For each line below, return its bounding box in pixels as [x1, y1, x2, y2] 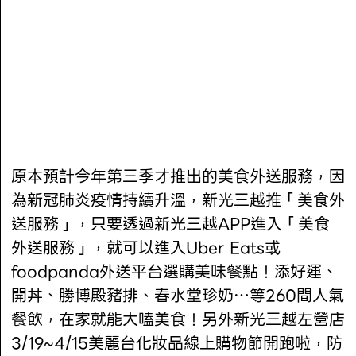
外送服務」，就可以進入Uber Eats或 [11, 235, 281, 261]
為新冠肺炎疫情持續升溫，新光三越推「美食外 [11, 188, 346, 214]
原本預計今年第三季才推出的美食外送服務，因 [11, 164, 346, 190]
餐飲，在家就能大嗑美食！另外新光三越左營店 [11, 307, 346, 333]
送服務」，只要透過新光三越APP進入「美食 [11, 211, 331, 238]
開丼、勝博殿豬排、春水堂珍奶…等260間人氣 [11, 283, 345, 309]
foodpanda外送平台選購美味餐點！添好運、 [11, 259, 339, 285]
